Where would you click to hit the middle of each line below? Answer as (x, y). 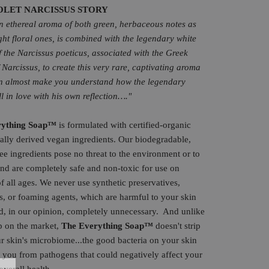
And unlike (184, 211)
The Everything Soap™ (107, 226)
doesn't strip (177, 226)
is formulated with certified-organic (124, 125)
